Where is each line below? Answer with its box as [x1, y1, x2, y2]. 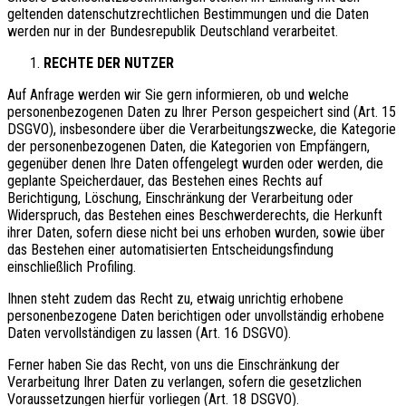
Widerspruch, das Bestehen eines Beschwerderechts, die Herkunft [7, 206, 382, 224]
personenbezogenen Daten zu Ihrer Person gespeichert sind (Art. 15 [7, 102, 396, 121]
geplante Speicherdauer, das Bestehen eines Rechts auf [7, 171, 323, 189]
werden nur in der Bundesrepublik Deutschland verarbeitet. [7, 22, 338, 40]
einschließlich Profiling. [7, 257, 136, 275]
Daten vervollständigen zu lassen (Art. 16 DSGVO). [7, 324, 295, 342]
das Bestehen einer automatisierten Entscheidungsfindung [7, 240, 333, 258]
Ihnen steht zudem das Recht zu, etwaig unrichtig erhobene [7, 289, 343, 307]
